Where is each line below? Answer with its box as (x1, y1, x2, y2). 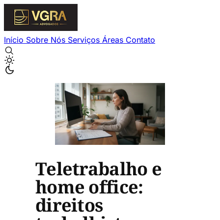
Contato (126, 35, 155, 45)
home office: (35, 175, 143, 199)
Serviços (68, 35, 102, 45)
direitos (35, 193, 103, 218)
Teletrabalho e (35, 157, 162, 181)
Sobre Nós (26, 35, 68, 45)
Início (4, 35, 26, 45)
